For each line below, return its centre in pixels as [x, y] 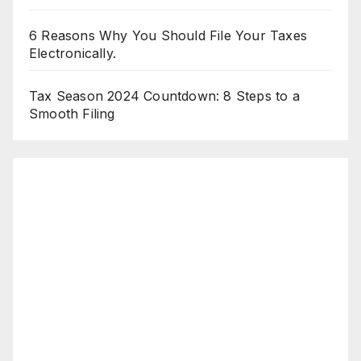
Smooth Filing [72, 113]
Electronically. [73, 53]
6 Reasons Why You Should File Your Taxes [168, 35]
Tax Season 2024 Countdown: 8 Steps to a [164, 95]
